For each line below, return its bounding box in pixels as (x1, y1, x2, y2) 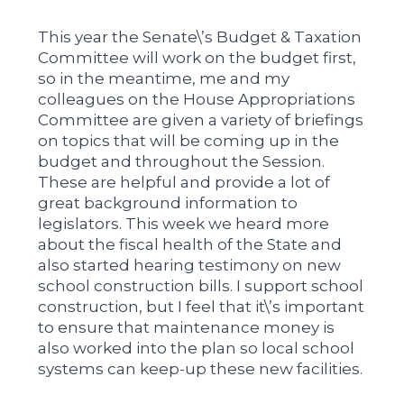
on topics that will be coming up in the (38, 132, 340, 151)
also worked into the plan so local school (38, 339, 355, 358)
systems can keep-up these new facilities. (38, 360, 363, 379)
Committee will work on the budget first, (38, 49, 357, 68)
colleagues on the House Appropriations (38, 90, 356, 109)
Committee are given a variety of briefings (38, 111, 364, 130)
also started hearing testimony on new (38, 256, 342, 275)
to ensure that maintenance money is (38, 318, 335, 337)
